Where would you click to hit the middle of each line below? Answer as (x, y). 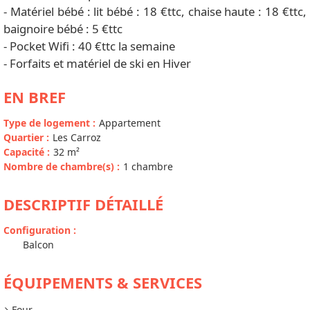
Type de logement (48, 123)
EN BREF (35, 97)
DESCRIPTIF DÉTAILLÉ (83, 204)
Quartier (25, 138)
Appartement (130, 123)
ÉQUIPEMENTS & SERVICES (103, 283)
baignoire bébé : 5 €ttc (63, 29)
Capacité (25, 152)
